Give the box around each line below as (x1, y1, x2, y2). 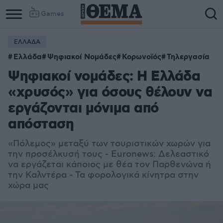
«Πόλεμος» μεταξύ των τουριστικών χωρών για (8, 138, 211, 149)
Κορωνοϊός (122, 52, 161, 62)
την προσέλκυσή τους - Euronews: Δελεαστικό (8, 149, 209, 160)
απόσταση (8, 115, 74, 134)
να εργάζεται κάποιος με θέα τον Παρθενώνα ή (8, 159, 211, 170)
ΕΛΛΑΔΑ (14, 38, 40, 46)
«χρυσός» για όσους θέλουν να (8, 84, 212, 102)
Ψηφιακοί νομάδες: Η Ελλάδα (8, 68, 200, 86)
